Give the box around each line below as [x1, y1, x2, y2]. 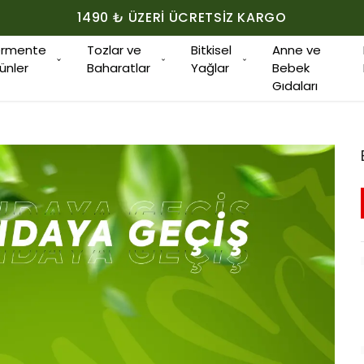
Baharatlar [87, 59, 150, 76]
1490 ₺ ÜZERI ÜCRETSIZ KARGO [77, 8, 287, 27]
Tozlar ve [87, 41, 141, 58]
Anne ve [272, 41, 321, 58]
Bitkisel [191, 41, 232, 58]
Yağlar [191, 59, 229, 76]
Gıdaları [272, 77, 318, 94]
